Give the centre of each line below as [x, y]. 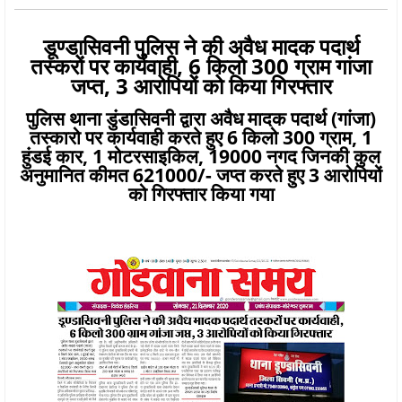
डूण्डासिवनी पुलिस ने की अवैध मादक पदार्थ [201, 46]
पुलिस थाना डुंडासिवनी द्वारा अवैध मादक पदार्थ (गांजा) [201, 118]
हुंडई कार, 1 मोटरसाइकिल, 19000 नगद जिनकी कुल [201, 156]
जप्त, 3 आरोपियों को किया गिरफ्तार [201, 85]
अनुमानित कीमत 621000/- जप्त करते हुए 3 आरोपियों [201, 175]
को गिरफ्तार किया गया [201, 193]
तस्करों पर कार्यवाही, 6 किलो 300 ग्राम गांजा [201, 66]
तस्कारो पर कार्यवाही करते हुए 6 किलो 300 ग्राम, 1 [201, 137]
